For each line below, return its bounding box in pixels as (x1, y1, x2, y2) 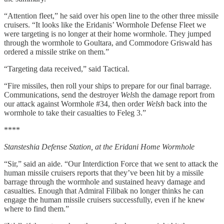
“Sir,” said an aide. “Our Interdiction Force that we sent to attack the (4, 159, 218, 168)
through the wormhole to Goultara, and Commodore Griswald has (4, 38, 212, 47)
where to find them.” (4, 204, 69, 213)
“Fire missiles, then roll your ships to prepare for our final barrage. (4, 81, 211, 90)
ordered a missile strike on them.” (4, 47, 109, 56)
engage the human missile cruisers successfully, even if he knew (4, 195, 205, 204)
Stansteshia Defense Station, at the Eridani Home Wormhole (4, 142, 194, 151)
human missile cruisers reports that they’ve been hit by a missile (4, 168, 203, 177)
